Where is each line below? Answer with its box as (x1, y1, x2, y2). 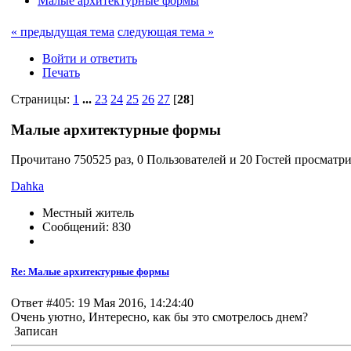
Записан (11, 324, 58, 338)
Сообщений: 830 (42, 220, 131, 234)
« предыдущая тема (11, 24, 114, 38)
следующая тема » (118, 24, 214, 38)
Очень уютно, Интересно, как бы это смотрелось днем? (11, 309, 308, 324)
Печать (42, 65, 80, 79)
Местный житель (42, 206, 134, 220)
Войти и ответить (42, 51, 137, 65)
